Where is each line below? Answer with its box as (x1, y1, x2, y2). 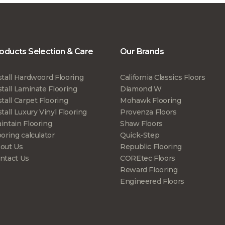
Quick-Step (120, 131, 160, 140)
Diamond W (120, 84, 162, 94)
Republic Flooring (120, 142, 182, 152)
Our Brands (120, 47, 164, 57)
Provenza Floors (120, 107, 177, 117)
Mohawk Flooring (120, 96, 181, 105)
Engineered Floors (120, 177, 184, 186)
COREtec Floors (120, 154, 175, 163)
